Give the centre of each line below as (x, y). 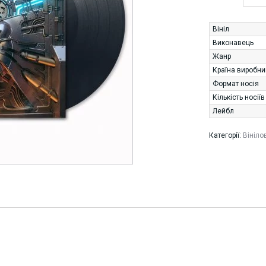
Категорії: (226, 135)
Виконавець (233, 43)
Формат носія (236, 84)
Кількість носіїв (239, 97)
